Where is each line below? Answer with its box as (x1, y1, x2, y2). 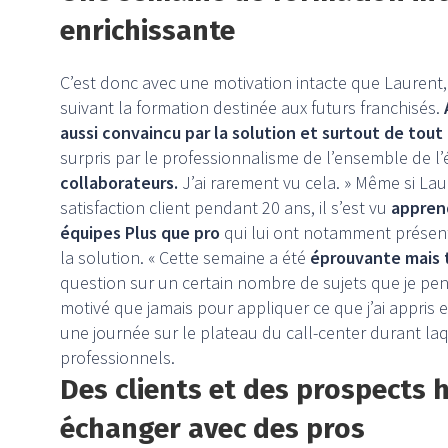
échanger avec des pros (60, 412, 365, 446)
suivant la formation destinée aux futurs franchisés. (60, 96, 444, 120)
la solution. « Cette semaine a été (60, 246, 306, 270)
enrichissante (60, 14, 235, 48)
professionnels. (60, 346, 175, 370)
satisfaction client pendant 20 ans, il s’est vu (60, 196, 391, 220)
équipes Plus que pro (60, 221, 220, 245)
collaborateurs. (60, 171, 178, 195)
